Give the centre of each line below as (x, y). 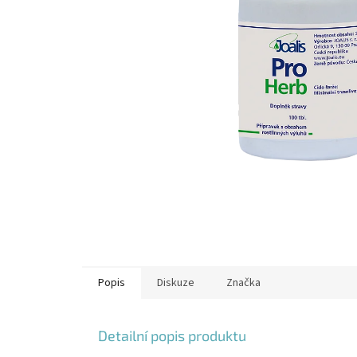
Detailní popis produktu (172, 336)
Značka (243, 283)
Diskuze (176, 283)
